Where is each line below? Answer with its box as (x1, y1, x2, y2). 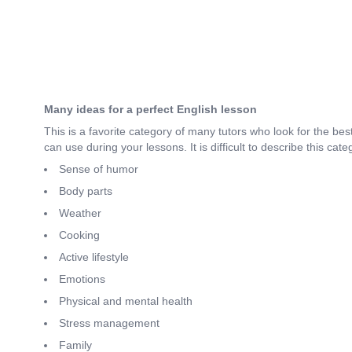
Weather (59, 207, 101, 220)
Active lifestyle (59, 251, 129, 264)
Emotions (59, 273, 105, 286)
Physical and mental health (59, 295, 192, 308)
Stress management (59, 317, 159, 330)
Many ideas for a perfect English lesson (44, 103, 257, 116)
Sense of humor (59, 163, 138, 176)
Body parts (59, 185, 112, 198)
